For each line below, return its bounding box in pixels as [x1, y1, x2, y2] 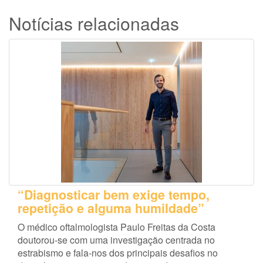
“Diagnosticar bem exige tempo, [18, 186, 210, 204]
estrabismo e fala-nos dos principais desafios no [18, 246, 218, 260]
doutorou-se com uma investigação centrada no [18, 233, 215, 247]
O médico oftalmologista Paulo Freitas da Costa [18, 220, 215, 234]
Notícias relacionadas [9, 11, 179, 36]
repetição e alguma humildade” [18, 199, 204, 218]
